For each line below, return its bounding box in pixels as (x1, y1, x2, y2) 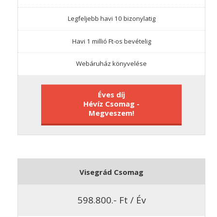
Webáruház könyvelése (76, 59, 147, 68)
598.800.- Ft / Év (77, 194, 146, 206)
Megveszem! (89, 108, 134, 118)
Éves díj (98, 89, 125, 99)
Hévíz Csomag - (83, 98, 139, 108)
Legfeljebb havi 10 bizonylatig (67, 14, 155, 23)
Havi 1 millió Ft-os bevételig (72, 36, 151, 46)
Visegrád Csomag (79, 167, 143, 177)
